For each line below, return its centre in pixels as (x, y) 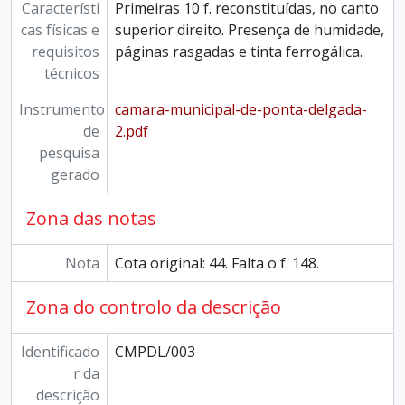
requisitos (65, 52)
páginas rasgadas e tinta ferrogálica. (238, 52)
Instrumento (62, 109)
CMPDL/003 (155, 352)
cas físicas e (60, 30)
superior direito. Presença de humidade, (249, 30)
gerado (75, 174)
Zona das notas (91, 218)
